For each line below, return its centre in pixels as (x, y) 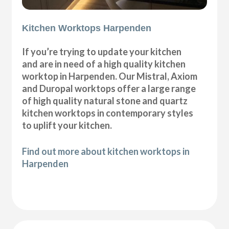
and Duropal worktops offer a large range (109, 89)
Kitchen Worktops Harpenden (87, 28)
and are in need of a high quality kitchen (104, 64)
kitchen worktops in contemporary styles (108, 113)
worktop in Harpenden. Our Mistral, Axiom (110, 76)
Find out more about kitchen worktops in (106, 152)
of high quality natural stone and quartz (105, 101)
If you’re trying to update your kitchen (102, 52)
